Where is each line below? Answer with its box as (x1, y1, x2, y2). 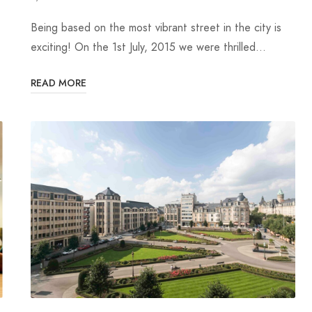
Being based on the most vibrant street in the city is (31, 19, 281, 36)
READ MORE (31, 77, 86, 91)
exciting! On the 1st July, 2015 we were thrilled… (31, 39, 266, 56)
